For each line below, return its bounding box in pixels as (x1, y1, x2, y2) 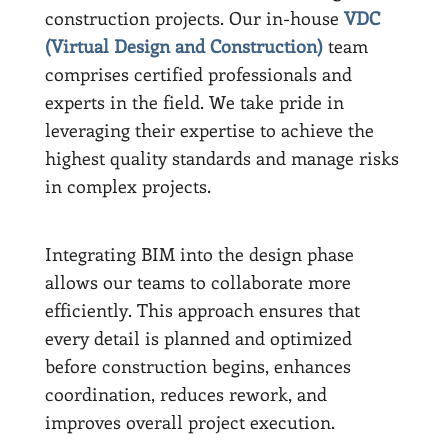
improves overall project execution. (44, 409, 335, 434)
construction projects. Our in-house (44, 5, 344, 30)
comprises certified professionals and (44, 61, 352, 86)
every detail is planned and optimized (44, 325, 352, 350)
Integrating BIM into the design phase (44, 241, 354, 266)
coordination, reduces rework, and (44, 381, 327, 406)
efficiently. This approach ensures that (44, 297, 360, 322)
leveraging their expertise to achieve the (44, 117, 374, 142)
